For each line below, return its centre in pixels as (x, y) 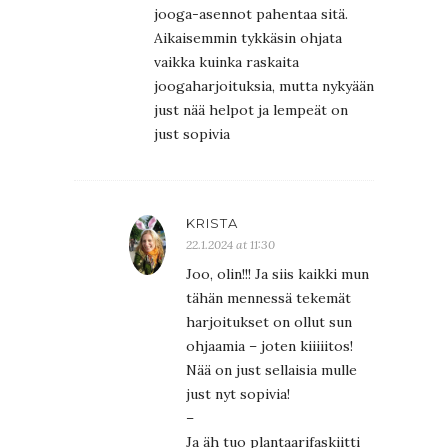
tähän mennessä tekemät (268, 297)
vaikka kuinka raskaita (226, 61)
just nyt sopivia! (238, 393)
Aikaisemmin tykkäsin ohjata (248, 37)
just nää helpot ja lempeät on (251, 109)
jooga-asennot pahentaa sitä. (251, 13)
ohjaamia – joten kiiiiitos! (269, 345)
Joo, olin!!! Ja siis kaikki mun (277, 273)
